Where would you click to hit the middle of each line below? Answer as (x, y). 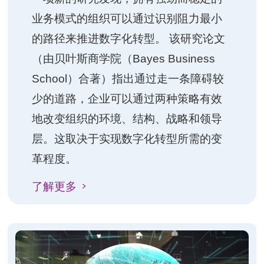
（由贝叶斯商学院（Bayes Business (123, 58)
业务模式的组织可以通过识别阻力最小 (127, 18)
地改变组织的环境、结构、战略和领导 (127, 118)
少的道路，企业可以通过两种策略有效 (127, 98)
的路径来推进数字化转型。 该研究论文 (128, 38)
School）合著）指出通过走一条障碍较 (128, 78)
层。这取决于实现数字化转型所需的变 (127, 138)
